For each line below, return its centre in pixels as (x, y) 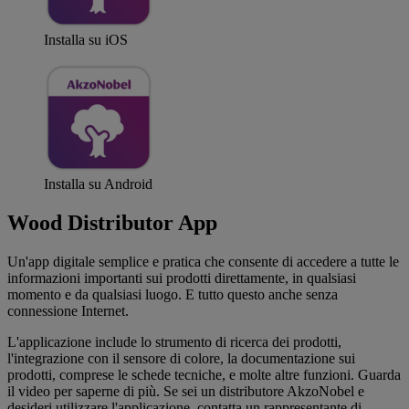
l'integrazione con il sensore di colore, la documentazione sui (181, 358)
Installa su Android (98, 184)
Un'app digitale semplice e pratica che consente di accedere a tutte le (203, 261)
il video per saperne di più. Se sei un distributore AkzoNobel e (186, 391)
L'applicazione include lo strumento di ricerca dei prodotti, (174, 341)
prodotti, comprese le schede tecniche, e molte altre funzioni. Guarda (204, 374)
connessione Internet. (68, 310)
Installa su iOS (86, 40)
